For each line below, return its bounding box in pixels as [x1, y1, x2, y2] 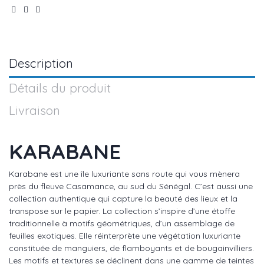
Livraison [9, 102, 60, 118]
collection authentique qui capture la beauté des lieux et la [9, 193, 237, 204]
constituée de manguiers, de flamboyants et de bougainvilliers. [9, 243, 254, 254]
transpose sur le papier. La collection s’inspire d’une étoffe [9, 206, 235, 217]
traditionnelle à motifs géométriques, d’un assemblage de [9, 218, 235, 229]
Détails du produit [9, 80, 111, 95]
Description [9, 55, 73, 71]
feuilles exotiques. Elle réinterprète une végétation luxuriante [9, 230, 240, 242]
